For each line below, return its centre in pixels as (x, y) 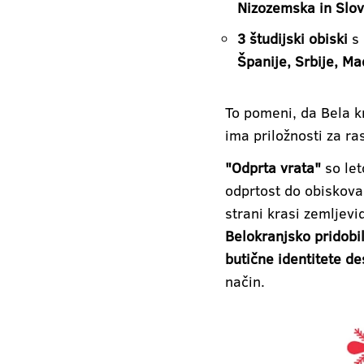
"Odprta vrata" (273, 167)
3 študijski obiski (292, 38)
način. (245, 281)
